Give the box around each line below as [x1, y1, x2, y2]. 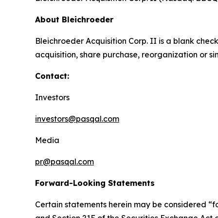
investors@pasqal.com [35, 114, 119, 124]
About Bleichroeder [35, 15, 116, 24]
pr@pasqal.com [35, 157, 94, 166]
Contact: [35, 71, 69, 81]
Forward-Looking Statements [35, 178, 155, 188]
